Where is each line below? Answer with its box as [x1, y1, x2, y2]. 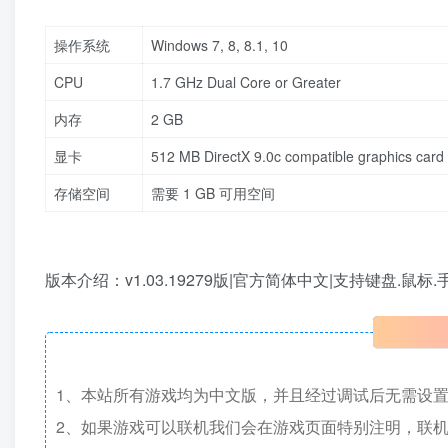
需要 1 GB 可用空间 [151, 183, 275, 203]
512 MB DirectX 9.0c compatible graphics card [151, 146, 444, 166]
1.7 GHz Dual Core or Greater [151, 72, 341, 92]
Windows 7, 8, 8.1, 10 [151, 35, 288, 55]
